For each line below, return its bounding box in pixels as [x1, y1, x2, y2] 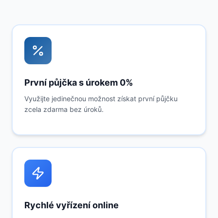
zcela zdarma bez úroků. [24, 105, 104, 113]
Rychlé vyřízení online [24, 200, 119, 210]
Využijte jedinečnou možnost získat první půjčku [24, 94, 178, 103]
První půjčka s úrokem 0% [24, 77, 133, 88]
